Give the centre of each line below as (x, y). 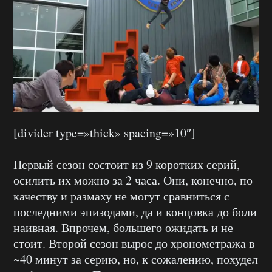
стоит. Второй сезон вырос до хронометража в (134, 243)
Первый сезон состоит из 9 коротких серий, (127, 165)
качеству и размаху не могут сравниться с (121, 196)
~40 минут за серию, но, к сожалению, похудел (136, 259)
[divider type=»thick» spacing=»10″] (104, 133)
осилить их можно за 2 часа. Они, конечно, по (133, 180)
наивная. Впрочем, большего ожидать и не (123, 228)
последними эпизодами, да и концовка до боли (135, 212)
